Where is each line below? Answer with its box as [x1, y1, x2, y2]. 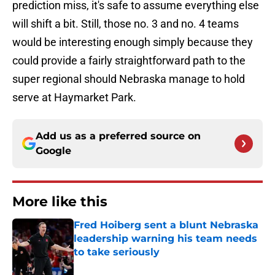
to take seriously [74, 246, 160, 258]
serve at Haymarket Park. [12, 91, 136, 104]
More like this [12, 193, 107, 211]
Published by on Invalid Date [73, 259, 180, 269]
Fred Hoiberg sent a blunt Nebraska [74, 219, 258, 231]
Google [36, 145, 71, 157]
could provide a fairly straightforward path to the [12, 54, 246, 68]
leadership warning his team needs [74, 233, 257, 245]
